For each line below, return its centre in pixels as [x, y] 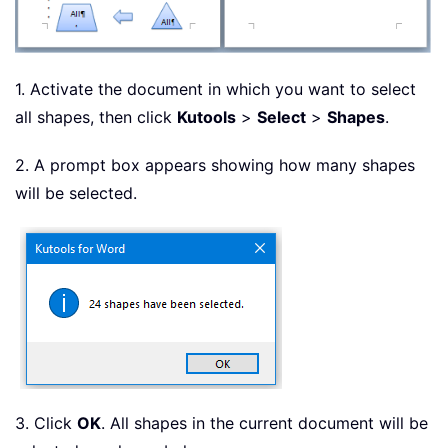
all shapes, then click [96, 116]
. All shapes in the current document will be [264, 422]
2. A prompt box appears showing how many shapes [215, 164]
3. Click [46, 422]
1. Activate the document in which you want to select [215, 88]
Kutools [206, 116]
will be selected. [76, 192]
